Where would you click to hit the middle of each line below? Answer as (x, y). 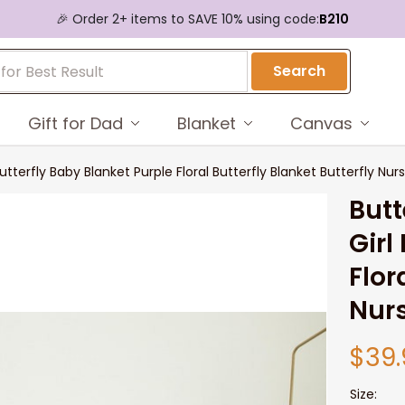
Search (300, 71)
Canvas (321, 123)
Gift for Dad (75, 123)
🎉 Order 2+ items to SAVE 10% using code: (188, 19)
